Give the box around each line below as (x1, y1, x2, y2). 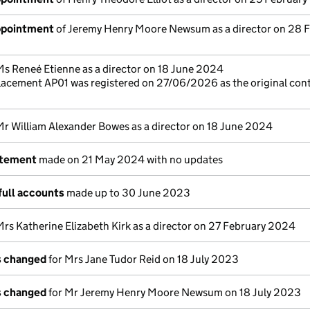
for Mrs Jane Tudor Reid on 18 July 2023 (46, 253, 239, 266)
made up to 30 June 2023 (64, 186, 190, 199)
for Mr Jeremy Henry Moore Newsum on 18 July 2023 (46, 286, 301, 299)
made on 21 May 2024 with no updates (37, 153, 223, 166)
